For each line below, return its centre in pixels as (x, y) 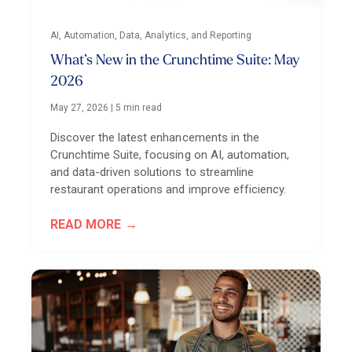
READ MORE (86, 224)
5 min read (139, 108)
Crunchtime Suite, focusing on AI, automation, (170, 155)
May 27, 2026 (80, 108)
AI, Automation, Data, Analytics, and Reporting (151, 35)
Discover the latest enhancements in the (155, 137)
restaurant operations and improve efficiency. (168, 189)
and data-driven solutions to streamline (152, 172)
